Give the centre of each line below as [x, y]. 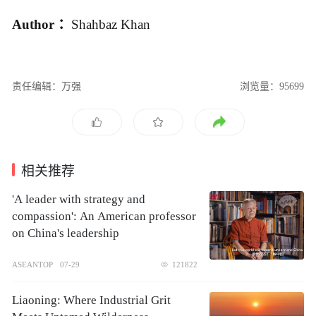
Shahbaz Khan [113, 25]
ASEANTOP [32, 264]
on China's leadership [66, 233]
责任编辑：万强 [47, 86]
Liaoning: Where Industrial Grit [91, 300]
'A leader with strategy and [79, 199]
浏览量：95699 [272, 86]
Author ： [42, 25]
